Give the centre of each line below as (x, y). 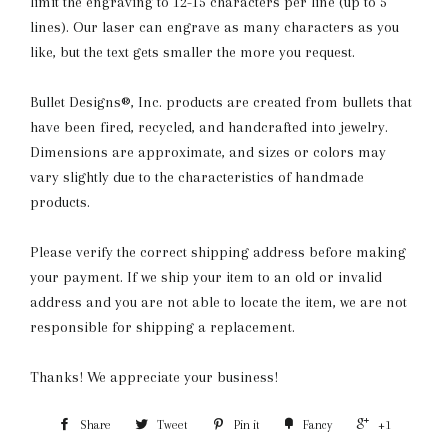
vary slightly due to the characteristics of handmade (197, 177)
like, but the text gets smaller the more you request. (192, 52)
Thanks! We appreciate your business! (154, 377)
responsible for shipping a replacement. (162, 327)
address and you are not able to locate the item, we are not (218, 302)
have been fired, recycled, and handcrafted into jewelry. (209, 127)
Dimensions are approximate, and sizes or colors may (208, 152)
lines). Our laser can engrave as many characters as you (214, 27)
